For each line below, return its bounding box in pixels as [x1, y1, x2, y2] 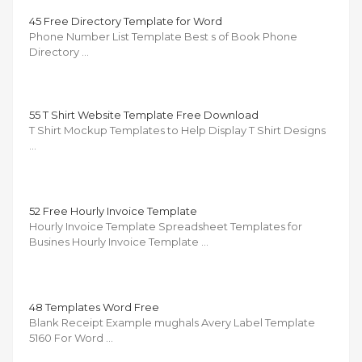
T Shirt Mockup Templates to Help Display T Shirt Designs [29, 123, 326, 137]
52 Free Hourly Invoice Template [29, 204, 197, 217]
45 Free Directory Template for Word [29, 14, 222, 27]
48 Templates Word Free [29, 300, 159, 314]
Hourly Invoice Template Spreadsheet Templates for [29, 219, 302, 233]
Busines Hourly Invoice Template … [29, 234, 208, 248]
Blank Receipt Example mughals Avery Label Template [29, 315, 315, 329]
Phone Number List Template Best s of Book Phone [29, 29, 297, 43]
